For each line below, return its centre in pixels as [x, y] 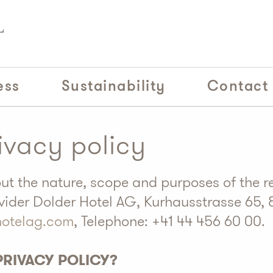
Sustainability [113, 86]
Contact [237, 86]
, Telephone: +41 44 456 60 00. [169, 221]
